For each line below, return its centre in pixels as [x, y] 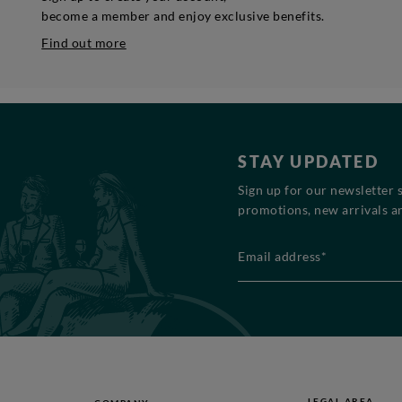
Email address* [280, 240]
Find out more [84, 43]
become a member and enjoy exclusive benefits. [183, 16]
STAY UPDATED [309, 162]
